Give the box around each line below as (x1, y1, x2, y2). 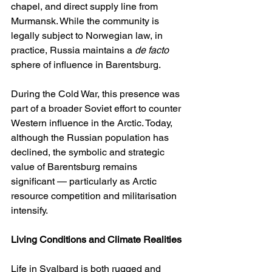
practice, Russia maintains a (11, 44, 135, 56)
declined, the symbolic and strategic (11, 146, 167, 158)
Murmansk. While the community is (11, 15, 161, 27)
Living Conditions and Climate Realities (11, 234, 182, 246)
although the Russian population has (11, 132, 171, 144)
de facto (135, 44, 169, 56)
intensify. (11, 205, 48, 217)
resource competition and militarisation (11, 190, 179, 202)
